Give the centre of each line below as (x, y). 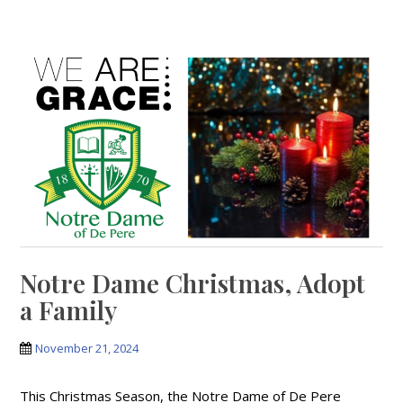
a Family (69, 310)
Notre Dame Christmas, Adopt (193, 283)
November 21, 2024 (87, 349)
